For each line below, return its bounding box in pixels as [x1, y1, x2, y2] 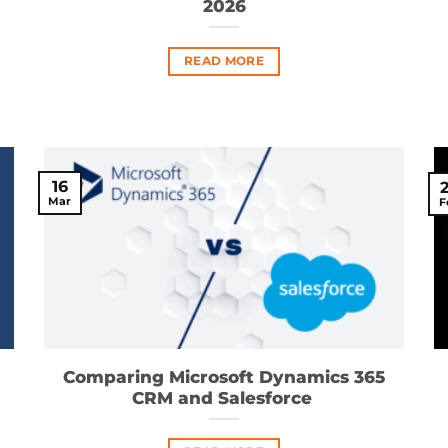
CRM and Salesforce [131, 387, 317, 408]
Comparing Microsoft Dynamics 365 [63, 366, 385, 387]
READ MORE [183, 54, 265, 68]
